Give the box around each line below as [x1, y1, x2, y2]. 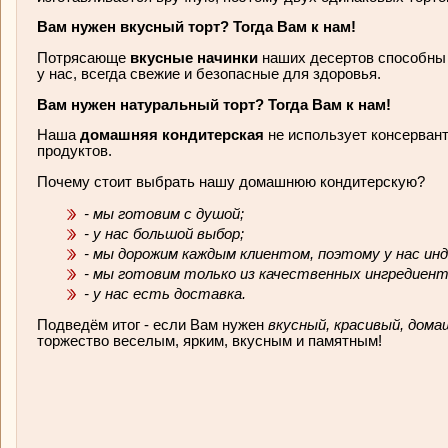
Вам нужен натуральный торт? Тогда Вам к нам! [37, 96, 395, 113]
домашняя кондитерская [80, 127, 268, 144]
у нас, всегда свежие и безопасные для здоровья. [37, 65, 385, 82]
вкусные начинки [126, 49, 258, 66]
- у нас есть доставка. [84, 285, 250, 302]
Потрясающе [37, 49, 126, 66]
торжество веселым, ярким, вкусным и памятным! [37, 333, 382, 350]
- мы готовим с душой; [84, 205, 248, 222]
